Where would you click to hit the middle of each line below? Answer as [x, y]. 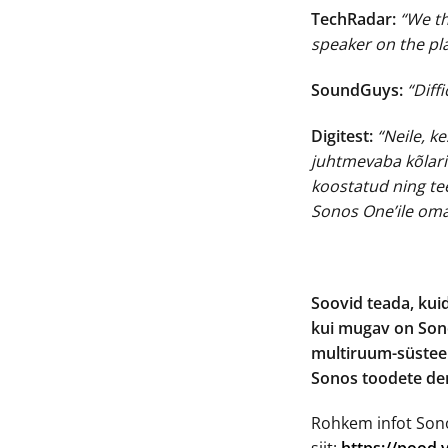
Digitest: [342, 135]
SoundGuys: [357, 90]
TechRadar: [354, 19]
